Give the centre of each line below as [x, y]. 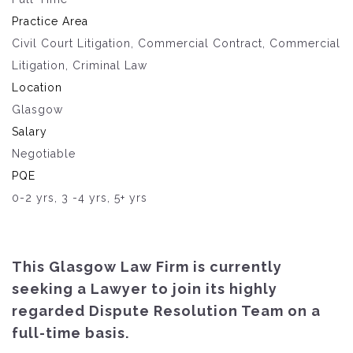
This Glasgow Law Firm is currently [147, 266]
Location [37, 87]
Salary [30, 131]
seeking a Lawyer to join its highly [145, 288]
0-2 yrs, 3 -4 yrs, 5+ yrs [80, 197]
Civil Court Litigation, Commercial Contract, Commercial [176, 43]
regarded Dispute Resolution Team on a [166, 310]
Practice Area [50, 21]
